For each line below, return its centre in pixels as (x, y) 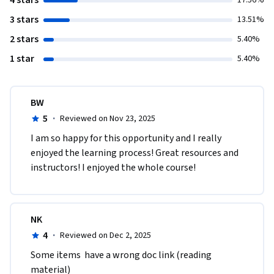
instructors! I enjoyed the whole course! (114, 168)
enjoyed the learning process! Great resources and (135, 153)
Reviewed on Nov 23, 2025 (107, 119)
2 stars (24, 39)
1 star (22, 59)
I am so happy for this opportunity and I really (126, 139)
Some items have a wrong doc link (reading (121, 255)
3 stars (24, 20)
